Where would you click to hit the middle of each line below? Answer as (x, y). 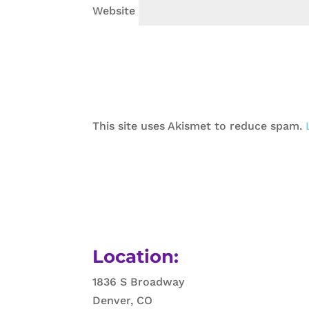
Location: (136, 257)
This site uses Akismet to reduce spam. (199, 126)
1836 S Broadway (139, 281)
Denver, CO (123, 300)
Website (114, 10)
